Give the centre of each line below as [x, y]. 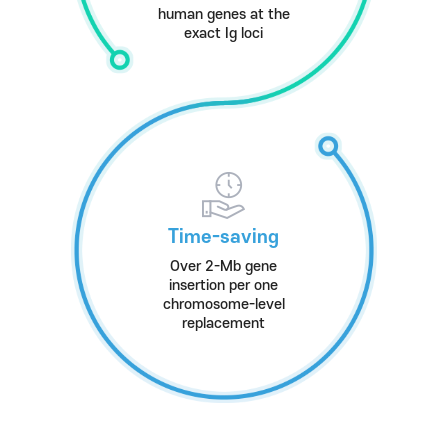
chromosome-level [223, 304]
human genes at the [223, 14]
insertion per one [224, 285]
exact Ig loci [224, 33]
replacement [224, 323]
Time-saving [224, 237]
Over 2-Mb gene [224, 266]
